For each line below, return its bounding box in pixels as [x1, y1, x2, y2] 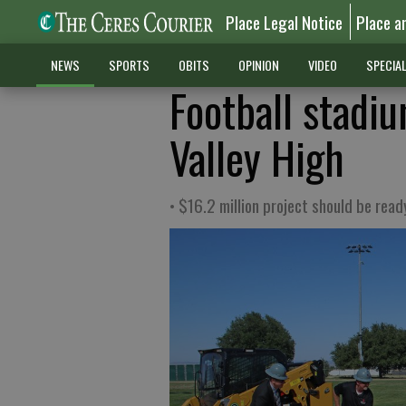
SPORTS [108, 55, 150, 74]
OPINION [237, 55, 279, 74]
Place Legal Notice [226, 9, 343, 34]
